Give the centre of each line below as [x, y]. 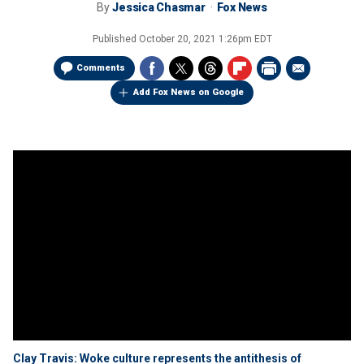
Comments [101, 68]
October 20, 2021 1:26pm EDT [205, 39]
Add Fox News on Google [188, 92]
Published [115, 39]
